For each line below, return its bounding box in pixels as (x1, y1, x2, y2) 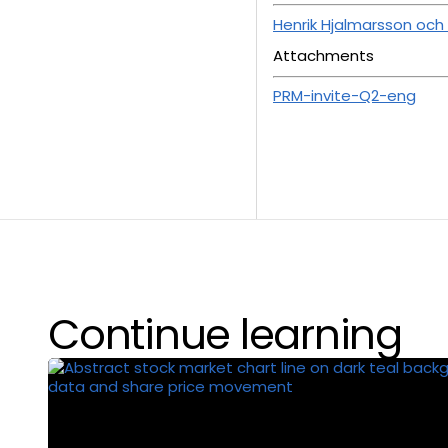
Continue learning (48, 305, 402, 365)
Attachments (273, 44, 374, 66)
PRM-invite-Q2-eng (273, 85, 416, 107)
